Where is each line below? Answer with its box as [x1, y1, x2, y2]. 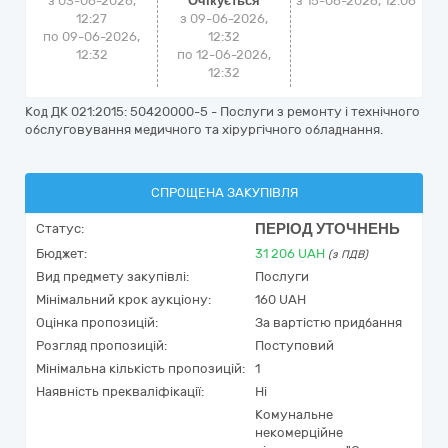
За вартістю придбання [255, 315, 402, 330]
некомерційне [255, 425, 343, 440]
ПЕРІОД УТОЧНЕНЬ [255, 220, 400, 238]
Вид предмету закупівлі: [36, 269, 189, 284]
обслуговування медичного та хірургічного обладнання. [25, 122, 383, 137]
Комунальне [255, 407, 333, 422]
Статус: [36, 221, 84, 236]
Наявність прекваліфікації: [36, 384, 204, 399]
